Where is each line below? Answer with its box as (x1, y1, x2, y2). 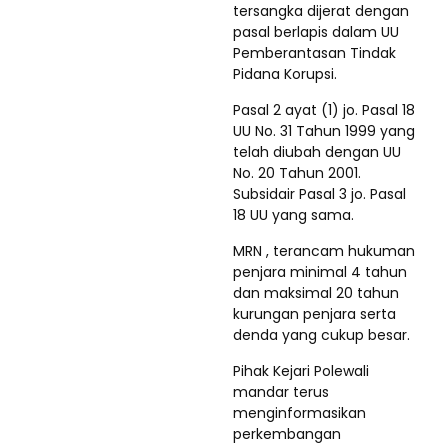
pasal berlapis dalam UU (233, 22, 399, 43)
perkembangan (233, 424, 341, 445)
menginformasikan (233, 403, 366, 424)
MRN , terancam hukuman (233, 241, 415, 262)
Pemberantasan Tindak (233, 43, 396, 64)
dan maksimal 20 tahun (233, 283, 399, 304)
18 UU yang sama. (233, 205, 354, 226)
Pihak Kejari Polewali (233, 361, 369, 382)
